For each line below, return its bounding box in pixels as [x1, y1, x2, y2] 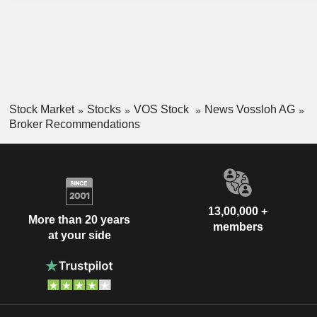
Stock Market [8, 103, 74, 116]
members [212, 220, 263, 233]
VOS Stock [133, 103, 192, 116]
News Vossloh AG [204, 103, 295, 116]
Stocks [86, 103, 121, 116]
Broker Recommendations [8, 117, 140, 130]
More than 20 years [28, 214, 130, 226]
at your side [47, 229, 111, 242]
